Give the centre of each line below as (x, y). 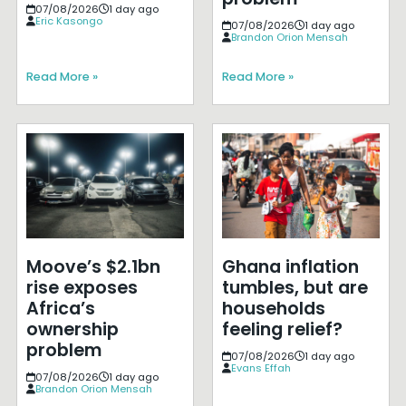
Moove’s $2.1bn (93, 267)
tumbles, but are (295, 288)
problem (63, 351)
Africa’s (60, 309)
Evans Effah (261, 368)
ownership (72, 330)
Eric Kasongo (68, 20)
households (273, 309)
